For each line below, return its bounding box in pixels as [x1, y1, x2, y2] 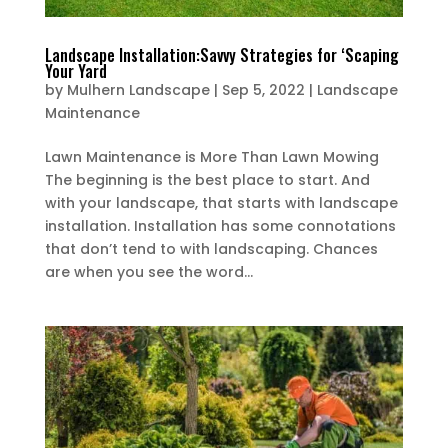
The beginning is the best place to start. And [44, 169, 370, 190]
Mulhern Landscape [66, 79, 210, 100]
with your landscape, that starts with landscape [44, 192, 398, 213]
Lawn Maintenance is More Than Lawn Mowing [44, 146, 379, 167]
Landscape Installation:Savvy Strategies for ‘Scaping [44, 42, 399, 67]
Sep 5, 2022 [221, 79, 305, 100]
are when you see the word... [44, 261, 253, 282]
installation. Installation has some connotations [44, 215, 396, 236]
